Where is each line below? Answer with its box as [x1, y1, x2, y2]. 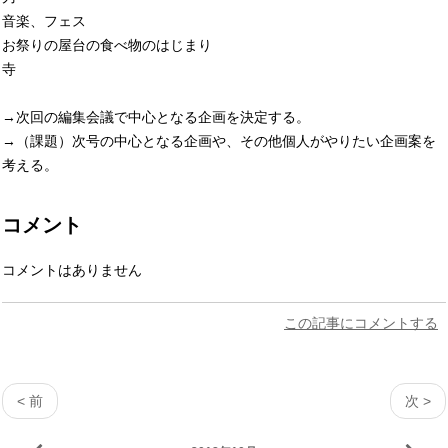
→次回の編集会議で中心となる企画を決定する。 [2, 109, 310, 126]
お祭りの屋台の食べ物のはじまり [2, 37, 212, 54]
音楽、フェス [2, 13, 86, 30]
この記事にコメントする [284, 315, 438, 332]
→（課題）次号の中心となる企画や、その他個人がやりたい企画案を [2, 133, 436, 150]
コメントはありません [2, 262, 142, 279]
